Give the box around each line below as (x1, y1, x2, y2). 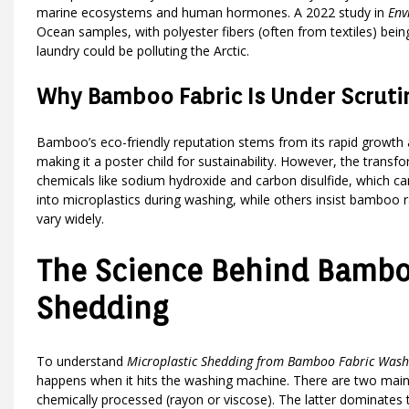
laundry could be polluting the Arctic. (37, 41, 249, 59)
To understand (37, 351, 127, 370)
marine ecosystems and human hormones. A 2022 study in (37, 3, 388, 21)
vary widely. (37, 209, 104, 227)
